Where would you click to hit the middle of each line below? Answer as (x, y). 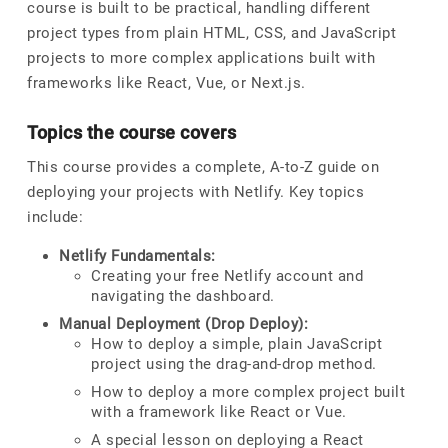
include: (55, 217)
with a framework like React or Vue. (219, 412)
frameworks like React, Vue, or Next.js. (166, 83)
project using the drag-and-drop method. (234, 364)
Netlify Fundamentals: (137, 256)
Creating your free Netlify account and (227, 276)
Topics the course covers (131, 132)
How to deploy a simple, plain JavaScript (236, 344)
